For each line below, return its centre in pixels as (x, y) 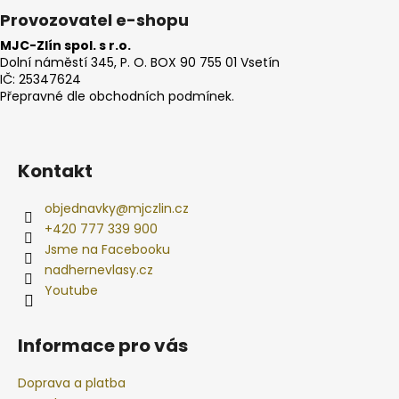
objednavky (80, 208)
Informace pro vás (103, 345)
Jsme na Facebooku (107, 249)
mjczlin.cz (159, 208)
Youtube (71, 290)
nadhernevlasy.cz (99, 269)
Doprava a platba (72, 383)
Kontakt (55, 171)
